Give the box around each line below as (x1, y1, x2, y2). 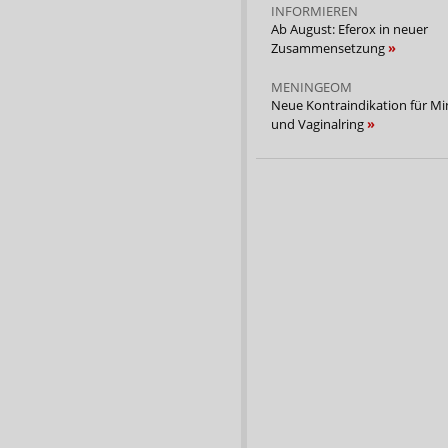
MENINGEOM (271, 77, 352, 96)
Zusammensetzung (271, 38, 388, 57)
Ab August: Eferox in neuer (271, 19, 428, 38)
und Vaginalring (271, 114, 367, 133)
